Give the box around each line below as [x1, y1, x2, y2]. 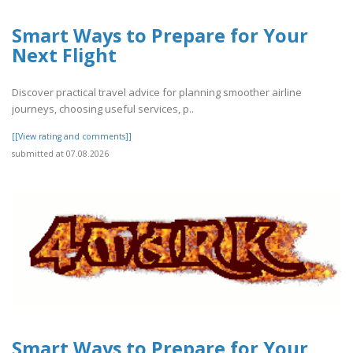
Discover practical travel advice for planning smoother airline [12, 84, 302, 99]
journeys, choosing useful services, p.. [12, 101, 194, 116]
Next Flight [12, 43, 117, 69]
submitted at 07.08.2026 [12, 147, 109, 159]
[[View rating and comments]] [12, 130, 132, 142]
